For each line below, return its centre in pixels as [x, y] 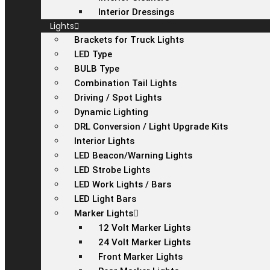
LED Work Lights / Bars [123, 184]
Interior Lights [104, 141]
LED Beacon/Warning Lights [133, 155]
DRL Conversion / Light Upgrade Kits [151, 127]
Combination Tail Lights [125, 83]
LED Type [93, 54]
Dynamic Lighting [111, 112]
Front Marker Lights [140, 257]
